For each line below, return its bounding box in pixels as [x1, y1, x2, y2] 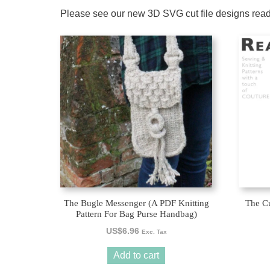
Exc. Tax [141, 228, 167, 235]
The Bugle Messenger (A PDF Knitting [63, 198, 209, 208]
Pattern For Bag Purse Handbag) [75, 209, 197, 219]
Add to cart [113, 250, 160, 260]
